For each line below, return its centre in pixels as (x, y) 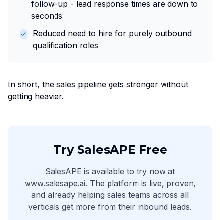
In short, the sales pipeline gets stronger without (98, 85)
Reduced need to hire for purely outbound (112, 34)
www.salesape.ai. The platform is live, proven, (110, 183)
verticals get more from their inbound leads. (110, 207)
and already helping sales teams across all (110, 195)
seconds (47, 16)
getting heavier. (36, 96)
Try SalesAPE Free (110, 150)
